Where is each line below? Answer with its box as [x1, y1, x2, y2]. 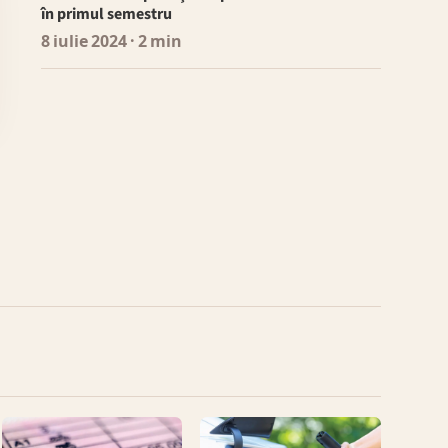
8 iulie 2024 [40, 31, 127, 54]
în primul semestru [40, 3, 172, 26]
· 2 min [126, 31, 182, 54]
